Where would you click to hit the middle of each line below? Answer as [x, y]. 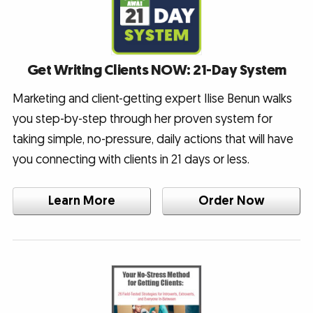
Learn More [81, 201]
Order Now [231, 201]
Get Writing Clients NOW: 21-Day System [156, 71]
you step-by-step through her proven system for [142, 119]
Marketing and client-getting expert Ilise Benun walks [152, 99]
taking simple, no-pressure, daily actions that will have [153, 140]
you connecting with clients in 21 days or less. [131, 160]
